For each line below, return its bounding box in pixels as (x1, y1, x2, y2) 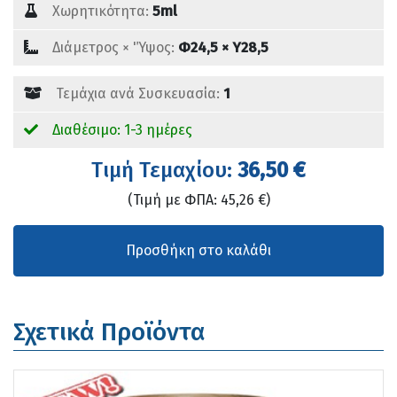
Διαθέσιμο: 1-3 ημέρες (49, 121, 192, 139)
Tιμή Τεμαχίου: (91, 158, 237, 183)
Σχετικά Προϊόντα (13, 317, 206, 347)
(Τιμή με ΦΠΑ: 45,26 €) (127, 191, 270, 209)
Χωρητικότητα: (52, 3, 152, 20)
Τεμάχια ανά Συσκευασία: (56, 85, 223, 103)
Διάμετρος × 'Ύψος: (52, 39, 178, 57)
